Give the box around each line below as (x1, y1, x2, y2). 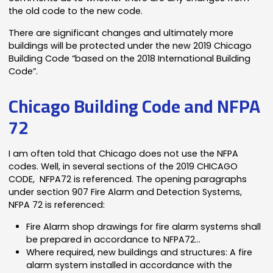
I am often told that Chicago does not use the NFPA (9, 147, 239, 160)
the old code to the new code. (9, 4, 143, 17)
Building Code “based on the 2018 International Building (9, 52, 251, 65)
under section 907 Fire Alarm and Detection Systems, (9, 185, 243, 198)
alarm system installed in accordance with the (26, 258, 233, 271)
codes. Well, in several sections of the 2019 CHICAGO (9, 160, 238, 172)
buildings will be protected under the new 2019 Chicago (9, 39, 252, 52)
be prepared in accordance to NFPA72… (26, 233, 201, 246)
